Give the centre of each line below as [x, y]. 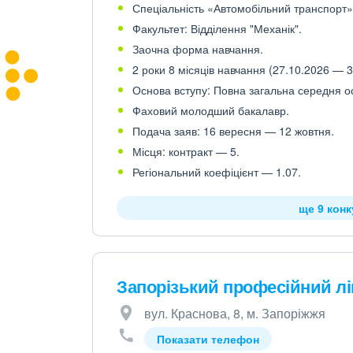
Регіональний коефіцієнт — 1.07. [217, 172]
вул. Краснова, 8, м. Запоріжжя [235, 313]
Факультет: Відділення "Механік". [217, 28]
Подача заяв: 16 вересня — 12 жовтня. [233, 131]
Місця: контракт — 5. [186, 151]
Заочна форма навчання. [198, 49]
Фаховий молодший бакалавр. [211, 110]
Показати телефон [208, 339]
